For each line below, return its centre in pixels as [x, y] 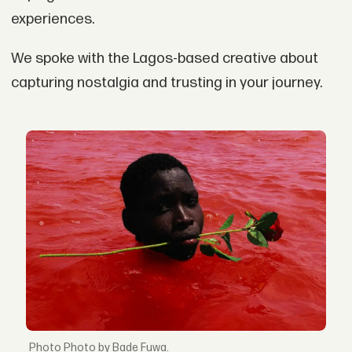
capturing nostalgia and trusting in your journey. [166, 82]
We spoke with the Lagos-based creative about [164, 58]
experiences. [52, 19]
